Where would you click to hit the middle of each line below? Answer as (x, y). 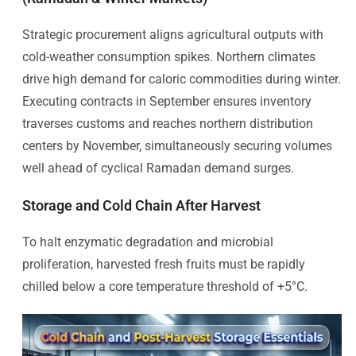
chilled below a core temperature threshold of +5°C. (165, 286)
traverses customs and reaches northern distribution (168, 123)
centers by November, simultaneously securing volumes (177, 145)
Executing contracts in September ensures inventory (167, 101)
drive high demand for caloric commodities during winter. (182, 79)
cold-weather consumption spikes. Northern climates (169, 56)
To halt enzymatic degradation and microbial (148, 242)
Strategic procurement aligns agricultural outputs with (173, 34)
